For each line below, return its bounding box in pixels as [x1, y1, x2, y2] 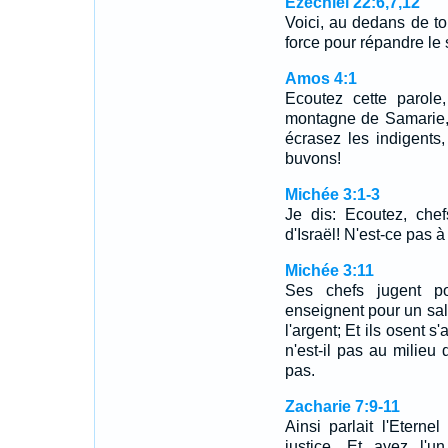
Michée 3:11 [284, 262, 374, 279]
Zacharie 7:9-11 [284, 398, 400, 415]
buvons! [284, 150, 341, 167]
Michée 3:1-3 [284, 186, 380, 203]
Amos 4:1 [284, 70, 357, 87]
